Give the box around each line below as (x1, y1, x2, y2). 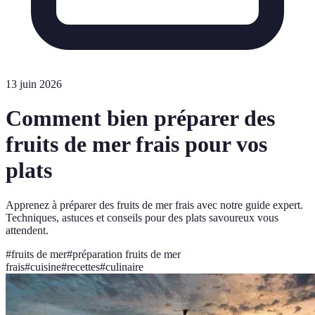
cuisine (30, 260, 61, 273)
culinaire (105, 260, 143, 273)
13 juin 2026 (6, 78, 62, 90)
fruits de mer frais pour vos (6, 131, 267, 157)
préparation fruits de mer (72, 247, 181, 260)
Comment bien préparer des (6, 105, 275, 131)
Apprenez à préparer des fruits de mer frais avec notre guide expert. (6, 198, 303, 211)
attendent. (6, 224, 49, 236)
